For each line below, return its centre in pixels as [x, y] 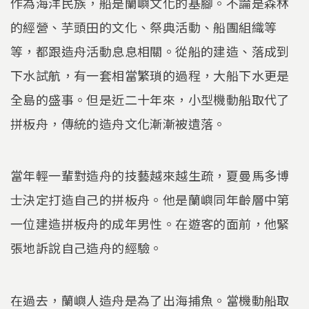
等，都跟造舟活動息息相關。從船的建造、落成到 [150, 51]
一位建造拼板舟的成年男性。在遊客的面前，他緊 [150, 224]
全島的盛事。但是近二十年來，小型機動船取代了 [150, 99]
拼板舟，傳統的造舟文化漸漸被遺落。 [118, 123]
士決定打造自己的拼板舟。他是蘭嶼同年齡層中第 [150, 200]
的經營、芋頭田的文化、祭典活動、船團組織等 [144, 27]
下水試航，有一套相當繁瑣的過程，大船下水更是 [150, 75]
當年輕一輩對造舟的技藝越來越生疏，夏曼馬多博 [150, 176]
